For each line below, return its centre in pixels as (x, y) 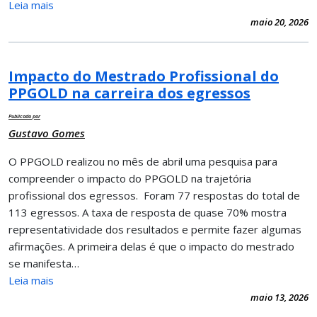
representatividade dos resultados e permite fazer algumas (155, 229)
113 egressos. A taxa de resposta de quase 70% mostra (149, 212)
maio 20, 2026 (279, 22)
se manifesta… (44, 263)
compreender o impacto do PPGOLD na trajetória (130, 178)
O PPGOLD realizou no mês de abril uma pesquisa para (143, 161)
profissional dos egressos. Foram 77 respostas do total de (154, 195)
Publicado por (24, 116)
